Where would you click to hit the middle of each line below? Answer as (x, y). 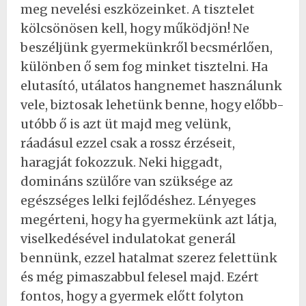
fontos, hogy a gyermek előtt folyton (132, 296)
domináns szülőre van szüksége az (127, 181)
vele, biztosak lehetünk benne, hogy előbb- (152, 105)
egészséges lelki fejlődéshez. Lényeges (138, 200)
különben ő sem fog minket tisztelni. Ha (144, 66)
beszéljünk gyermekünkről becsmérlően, (147, 47)
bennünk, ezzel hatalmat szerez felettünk (149, 258)
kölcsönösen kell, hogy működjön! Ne (135, 28)
